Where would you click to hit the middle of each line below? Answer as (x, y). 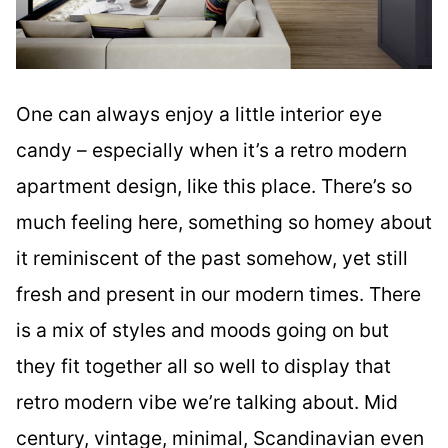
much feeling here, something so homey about (224, 222)
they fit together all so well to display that (203, 366)
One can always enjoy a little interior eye (199, 114)
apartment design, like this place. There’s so (214, 186)
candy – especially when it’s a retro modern (211, 150)
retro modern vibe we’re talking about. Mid (207, 402)
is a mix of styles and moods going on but (202, 330)
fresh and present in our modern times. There (218, 294)
